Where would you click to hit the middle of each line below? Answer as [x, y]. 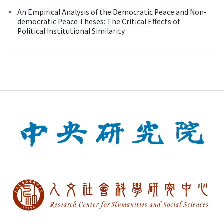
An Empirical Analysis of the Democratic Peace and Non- [112, 12]
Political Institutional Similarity [71, 31]
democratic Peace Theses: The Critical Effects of [99, 21]
